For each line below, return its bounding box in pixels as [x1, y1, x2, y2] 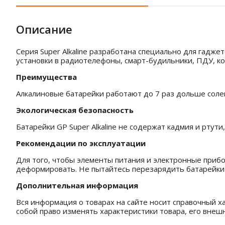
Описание [16, 22, 72, 37]
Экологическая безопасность [16, 105, 134, 115]
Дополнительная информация [16, 180, 138, 190]
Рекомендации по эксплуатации [16, 138, 146, 148]
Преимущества [16, 72, 77, 82]
